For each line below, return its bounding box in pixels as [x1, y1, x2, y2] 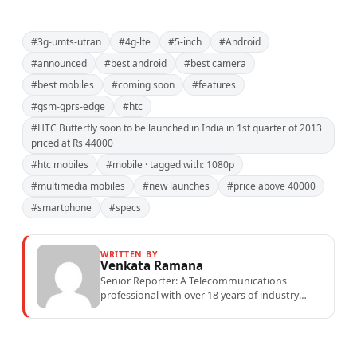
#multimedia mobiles [31, 179, 125, 194]
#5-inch [168, 35, 202, 49]
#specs [109, 201, 141, 215]
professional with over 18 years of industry [100, 288, 299, 303]
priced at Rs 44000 [31, 136, 113, 151]
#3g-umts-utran [31, 35, 101, 49]
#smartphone [31, 201, 92, 215]
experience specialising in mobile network [100, 303, 297, 317]
